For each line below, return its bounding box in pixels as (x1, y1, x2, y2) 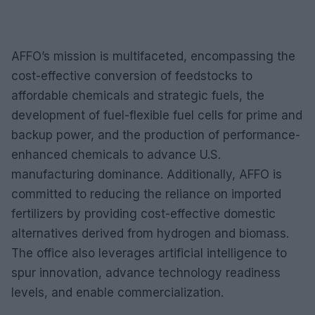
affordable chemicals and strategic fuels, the (11, 89, 264, 103)
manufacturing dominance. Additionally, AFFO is (11, 167, 282, 181)
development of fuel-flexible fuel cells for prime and (11, 108, 302, 122)
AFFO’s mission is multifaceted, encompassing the (11, 49, 295, 63)
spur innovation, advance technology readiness (11, 266, 281, 280)
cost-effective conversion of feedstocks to (11, 69, 252, 83)
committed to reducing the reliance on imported (11, 187, 281, 201)
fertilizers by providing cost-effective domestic (11, 207, 276, 221)
